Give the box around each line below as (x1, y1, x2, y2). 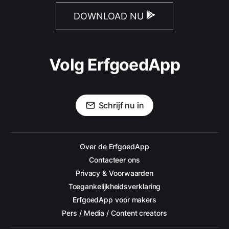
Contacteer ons (89, 155, 140, 164)
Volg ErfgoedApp (49, 55, 180, 75)
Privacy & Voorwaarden (75, 169, 154, 177)
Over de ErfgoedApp (80, 142, 149, 151)
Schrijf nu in (98, 100, 144, 110)
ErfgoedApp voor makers (72, 195, 157, 204)
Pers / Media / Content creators (62, 209, 167, 217)
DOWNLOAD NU (74, 11, 146, 21)
